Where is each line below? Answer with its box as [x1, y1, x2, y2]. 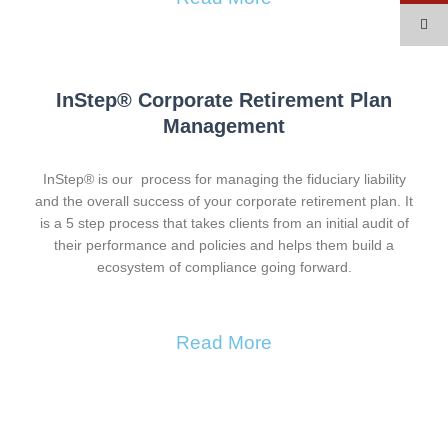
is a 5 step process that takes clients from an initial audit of [39, 215, 409, 231]
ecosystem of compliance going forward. [96, 259, 352, 275]
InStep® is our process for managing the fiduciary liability [42, 171, 406, 187]
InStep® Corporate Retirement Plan [56, 88, 392, 111]
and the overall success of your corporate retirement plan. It [35, 193, 413, 209]
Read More [176, 331, 272, 353]
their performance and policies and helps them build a [54, 237, 394, 253]
